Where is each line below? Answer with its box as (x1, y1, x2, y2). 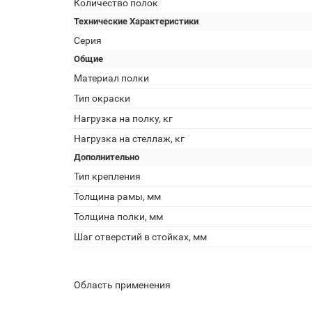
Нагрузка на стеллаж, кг (74, 133, 185, 144)
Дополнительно (74, 152, 139, 162)
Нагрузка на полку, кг (74, 113, 173, 124)
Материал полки (74, 72, 149, 84)
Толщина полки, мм (74, 211, 163, 222)
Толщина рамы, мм (74, 191, 161, 202)
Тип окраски (74, 93, 130, 104)
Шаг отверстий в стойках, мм (74, 231, 207, 242)
